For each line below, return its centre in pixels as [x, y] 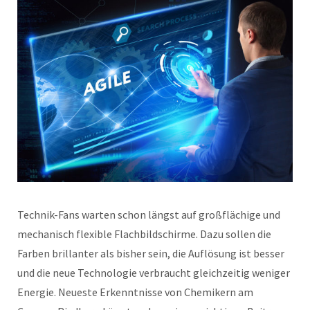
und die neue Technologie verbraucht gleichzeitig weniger [154, 273]
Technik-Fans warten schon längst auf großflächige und [149, 215]
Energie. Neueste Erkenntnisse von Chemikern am [135, 292]
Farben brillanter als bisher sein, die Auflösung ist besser [151, 254]
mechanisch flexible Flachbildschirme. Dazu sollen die [144, 234]
